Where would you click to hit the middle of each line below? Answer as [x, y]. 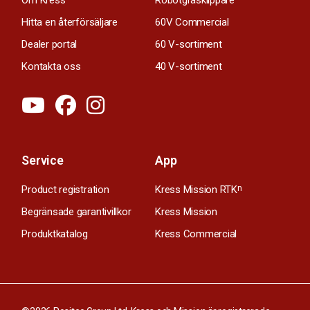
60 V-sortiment [189, 44]
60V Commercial [192, 22]
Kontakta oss [51, 66]
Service [43, 160]
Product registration [65, 189]
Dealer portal [49, 44]
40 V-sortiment [189, 66]
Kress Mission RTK [196, 189]
